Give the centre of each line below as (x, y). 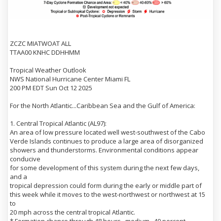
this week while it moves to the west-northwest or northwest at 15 (108, 194)
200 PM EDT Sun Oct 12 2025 (51, 88)
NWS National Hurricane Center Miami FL (70, 79)
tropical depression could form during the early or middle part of (106, 185)
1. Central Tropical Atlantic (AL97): (58, 123)
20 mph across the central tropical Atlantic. (73, 212)
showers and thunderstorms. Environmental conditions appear (104, 150)
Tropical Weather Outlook (48, 70)
